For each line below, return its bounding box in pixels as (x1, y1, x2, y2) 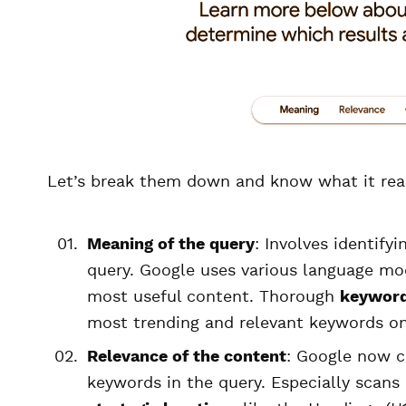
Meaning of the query (87, 237, 255, 253)
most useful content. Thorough (87, 289, 340, 305)
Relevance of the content (87, 349, 286, 365)
